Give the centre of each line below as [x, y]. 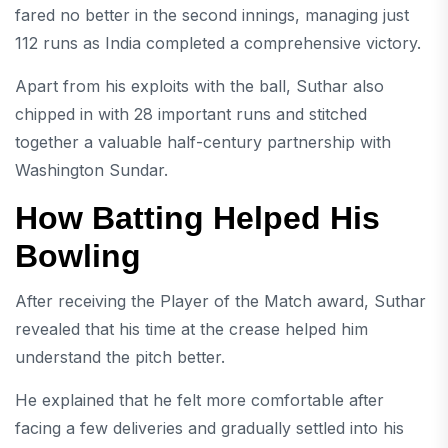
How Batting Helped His [197, 218]
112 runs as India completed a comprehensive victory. [218, 43]
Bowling [78, 256]
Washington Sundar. [91, 170]
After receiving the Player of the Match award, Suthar [220, 300]
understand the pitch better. [120, 356]
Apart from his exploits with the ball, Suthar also [199, 86]
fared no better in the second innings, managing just [212, 15]
